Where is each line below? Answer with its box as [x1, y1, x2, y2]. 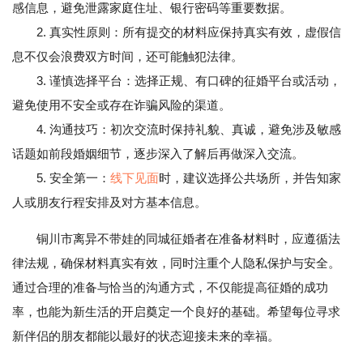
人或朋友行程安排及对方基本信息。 [12, 195, 207, 210]
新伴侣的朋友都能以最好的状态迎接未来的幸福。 [12, 329, 280, 344]
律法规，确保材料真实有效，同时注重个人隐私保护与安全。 [12, 256, 340, 271]
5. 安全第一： [12, 171, 110, 186]
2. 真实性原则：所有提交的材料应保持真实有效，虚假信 [12, 25, 341, 40]
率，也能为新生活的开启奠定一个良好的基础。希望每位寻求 [12, 305, 340, 319]
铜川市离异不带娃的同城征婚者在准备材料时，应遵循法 [36, 232, 340, 246]
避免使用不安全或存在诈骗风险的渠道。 [12, 98, 231, 113]
